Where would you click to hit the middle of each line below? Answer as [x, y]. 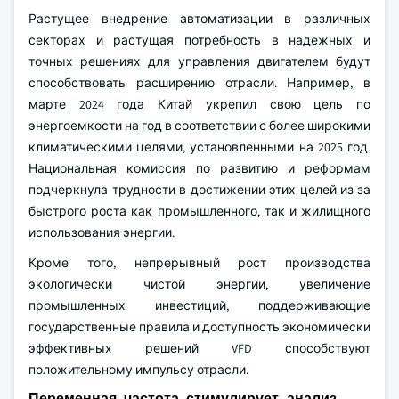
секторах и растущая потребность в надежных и [199, 40]
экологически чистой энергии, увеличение [199, 284]
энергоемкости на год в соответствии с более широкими [199, 126]
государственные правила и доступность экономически [199, 327]
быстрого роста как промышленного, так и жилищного [199, 211]
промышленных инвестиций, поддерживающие [199, 305]
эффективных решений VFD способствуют [199, 348]
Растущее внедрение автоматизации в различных [199, 19]
